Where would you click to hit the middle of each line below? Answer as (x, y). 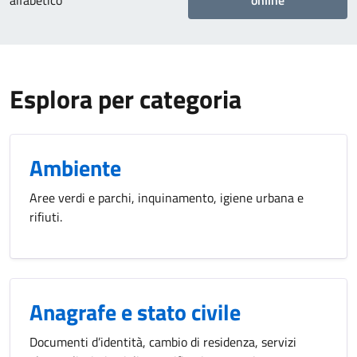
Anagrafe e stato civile (135, 312)
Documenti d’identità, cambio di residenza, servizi (163, 342)
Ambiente (75, 168)
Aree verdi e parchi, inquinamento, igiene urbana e (167, 198)
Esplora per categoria (126, 99)
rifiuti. (46, 217)
